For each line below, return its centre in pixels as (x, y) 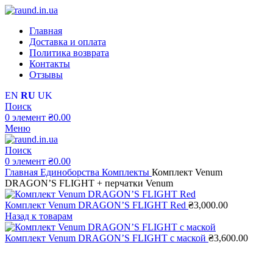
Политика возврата (69, 53)
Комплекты (127, 172)
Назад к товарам (39, 216)
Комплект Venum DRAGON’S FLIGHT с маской (107, 238)
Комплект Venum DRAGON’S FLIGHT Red (97, 205)
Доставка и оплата (68, 42)
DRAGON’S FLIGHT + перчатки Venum (89, 183)
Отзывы (46, 75)
